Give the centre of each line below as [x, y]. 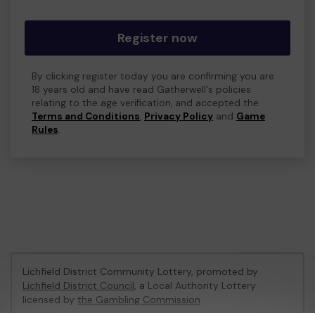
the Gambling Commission [139, 300]
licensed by [50, 300]
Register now [157, 38]
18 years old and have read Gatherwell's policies [141, 90]
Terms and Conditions [86, 116]
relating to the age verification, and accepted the [145, 103]
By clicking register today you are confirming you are [153, 76]
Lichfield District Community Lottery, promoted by [140, 271]
